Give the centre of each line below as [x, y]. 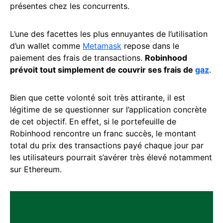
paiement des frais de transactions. [77, 58]
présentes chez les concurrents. [70, 6]
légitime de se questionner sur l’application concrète [108, 110]
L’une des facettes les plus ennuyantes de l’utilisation [109, 34]
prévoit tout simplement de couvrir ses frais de [103, 70]
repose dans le [150, 46]
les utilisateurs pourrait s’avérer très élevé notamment [111, 158]
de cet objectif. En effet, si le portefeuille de [93, 122]
